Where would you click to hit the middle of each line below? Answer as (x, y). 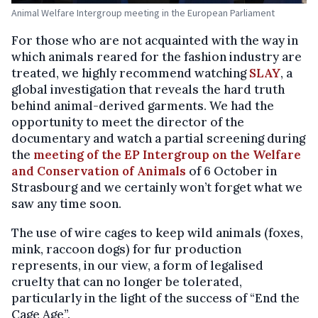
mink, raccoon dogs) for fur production (126, 250)
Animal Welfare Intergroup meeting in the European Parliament (143, 13)
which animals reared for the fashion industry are (157, 57)
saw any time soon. (66, 204)
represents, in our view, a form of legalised (137, 266)
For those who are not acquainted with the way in (155, 41)
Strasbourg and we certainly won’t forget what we (157, 188)
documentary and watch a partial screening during (158, 139)
